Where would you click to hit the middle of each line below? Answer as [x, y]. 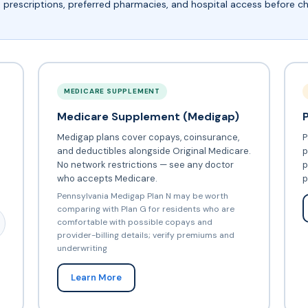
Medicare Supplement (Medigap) [148, 116]
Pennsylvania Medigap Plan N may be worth [142, 196]
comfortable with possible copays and [134, 222]
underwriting [82, 248]
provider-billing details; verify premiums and [145, 235]
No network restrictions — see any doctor [145, 164]
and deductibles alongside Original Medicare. [154, 151]
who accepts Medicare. [107, 178]
